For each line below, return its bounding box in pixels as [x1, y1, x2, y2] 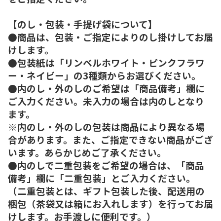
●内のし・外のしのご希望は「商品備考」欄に [8, 81, 205, 95]
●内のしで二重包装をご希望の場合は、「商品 [8, 158, 204, 172]
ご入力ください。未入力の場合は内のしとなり [8, 94, 204, 108]
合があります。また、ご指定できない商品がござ [8, 132, 213, 146]
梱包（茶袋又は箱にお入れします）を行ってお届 [8, 196, 213, 210]
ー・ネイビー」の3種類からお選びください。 [8, 68, 201, 82]
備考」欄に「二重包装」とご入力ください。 [8, 171, 195, 184]
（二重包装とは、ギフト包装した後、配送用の [8, 184, 205, 197]
